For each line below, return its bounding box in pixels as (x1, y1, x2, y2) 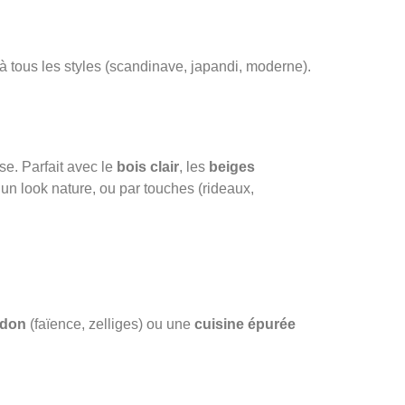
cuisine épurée (194, 316, 296, 333)
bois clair (117, 159, 179, 175)
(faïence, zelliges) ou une (26, 316, 194, 333)
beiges (209, 159, 255, 175)
